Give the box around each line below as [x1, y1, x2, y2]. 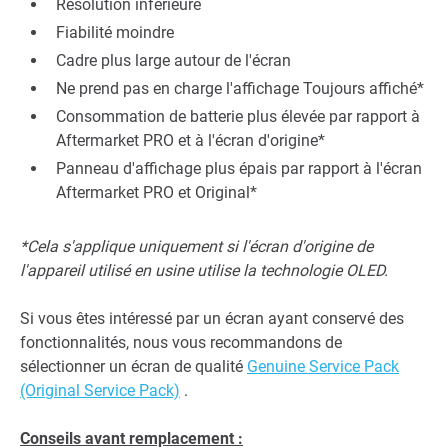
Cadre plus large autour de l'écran [56, 51, 291, 71]
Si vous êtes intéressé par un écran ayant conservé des [20, 309, 404, 329]
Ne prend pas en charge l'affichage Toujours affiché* [56, 79, 424, 99]
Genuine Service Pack [247, 357, 399, 377]
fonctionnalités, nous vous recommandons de [20, 333, 342, 353]
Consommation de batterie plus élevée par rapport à [56, 107, 420, 127]
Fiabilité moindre [56, 23, 174, 43]
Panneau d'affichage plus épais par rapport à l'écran [56, 159, 422, 179]
